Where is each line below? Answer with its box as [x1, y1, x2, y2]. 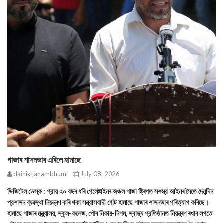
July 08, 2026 [79, 170, 120, 178]
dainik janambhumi [12, 170, 68, 178]
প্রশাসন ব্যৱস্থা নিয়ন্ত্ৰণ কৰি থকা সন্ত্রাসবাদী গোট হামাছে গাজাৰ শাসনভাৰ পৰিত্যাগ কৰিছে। [7, 198, 209, 206]
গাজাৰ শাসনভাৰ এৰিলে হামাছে [7, 155, 81, 164]
